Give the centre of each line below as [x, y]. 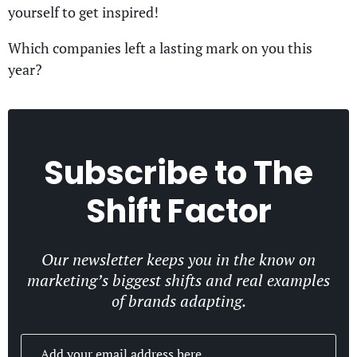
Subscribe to [149, 173]
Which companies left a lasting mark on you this [160, 47]
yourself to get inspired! [83, 12]
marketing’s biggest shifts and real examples [178, 280]
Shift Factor [178, 211]
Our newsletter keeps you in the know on [178, 259]
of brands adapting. [178, 300]
